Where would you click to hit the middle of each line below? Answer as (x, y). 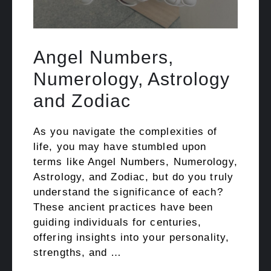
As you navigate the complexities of (126, 131)
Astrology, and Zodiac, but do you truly (133, 177)
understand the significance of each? (128, 192)
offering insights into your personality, (132, 237)
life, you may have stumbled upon (120, 146)
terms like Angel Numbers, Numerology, (135, 162)
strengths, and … (78, 252)
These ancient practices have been (123, 207)
